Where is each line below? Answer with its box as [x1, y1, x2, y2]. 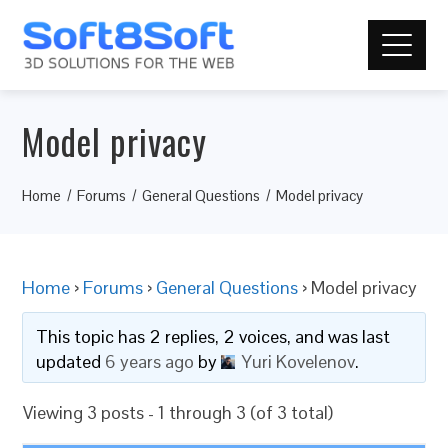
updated [36, 350, 106, 373]
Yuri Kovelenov [242, 350, 356, 373]
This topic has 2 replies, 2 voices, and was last [36, 325, 391, 348]
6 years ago [105, 350, 195, 373]
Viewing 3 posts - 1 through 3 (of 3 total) [23, 401, 334, 424]
